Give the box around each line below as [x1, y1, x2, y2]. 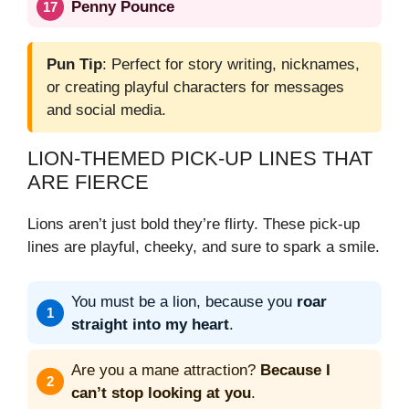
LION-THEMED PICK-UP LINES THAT [27, 146, 372, 170]
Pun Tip [47, 55, 102, 73]
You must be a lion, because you [71, 292, 297, 310]
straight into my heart [71, 315, 229, 333]
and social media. [47, 100, 166, 119]
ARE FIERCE [27, 170, 149, 194]
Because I [260, 361, 330, 379]
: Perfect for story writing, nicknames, [102, 55, 360, 73]
